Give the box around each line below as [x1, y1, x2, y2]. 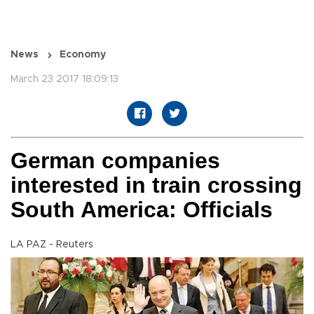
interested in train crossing [11, 172, 302, 198]
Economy [60, 50, 106, 60]
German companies [11, 148, 220, 174]
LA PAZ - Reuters [11, 240, 93, 250]
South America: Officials [11, 197, 273, 223]
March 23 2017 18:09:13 [11, 74, 118, 85]
